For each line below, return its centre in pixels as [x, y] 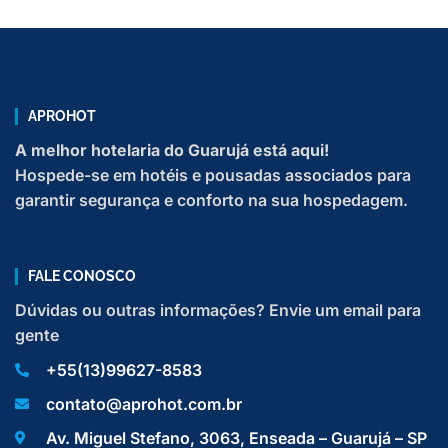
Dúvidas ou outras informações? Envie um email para [218, 309]
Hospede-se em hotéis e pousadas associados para [213, 174]
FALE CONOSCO [82, 275]
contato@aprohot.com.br [143, 403]
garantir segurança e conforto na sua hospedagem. [211, 199]
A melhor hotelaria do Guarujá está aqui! [172, 149]
